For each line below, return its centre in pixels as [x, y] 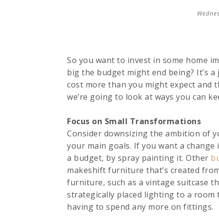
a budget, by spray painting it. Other [139, 158]
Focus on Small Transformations [134, 121]
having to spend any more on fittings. [140, 207]
